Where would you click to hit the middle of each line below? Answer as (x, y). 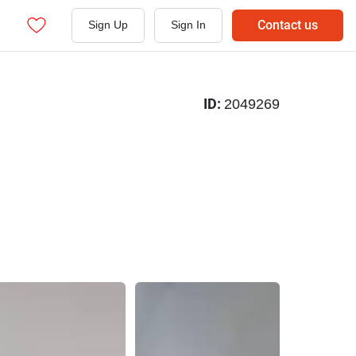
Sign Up (108, 25)
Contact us (288, 25)
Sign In (188, 25)
